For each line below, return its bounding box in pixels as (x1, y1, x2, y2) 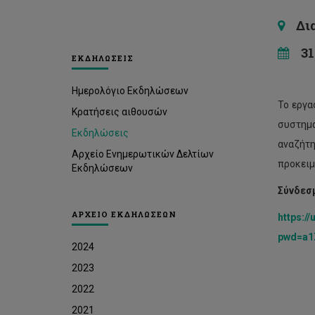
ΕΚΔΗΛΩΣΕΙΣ (72, 53, 134, 63)
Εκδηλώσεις (72, 127, 129, 139)
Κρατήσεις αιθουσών (72, 106, 167, 117)
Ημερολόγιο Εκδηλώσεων (72, 85, 188, 96)
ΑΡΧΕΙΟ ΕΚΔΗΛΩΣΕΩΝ (72, 209, 176, 219)
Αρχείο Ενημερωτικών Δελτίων (72, 148, 214, 160)
